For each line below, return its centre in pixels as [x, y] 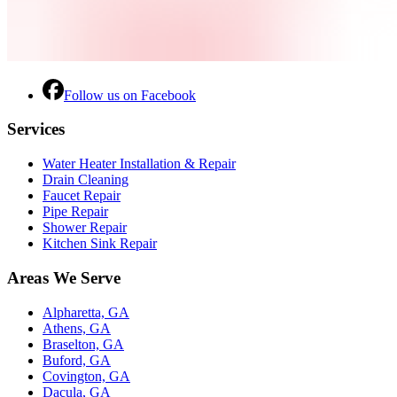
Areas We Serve [64, 277]
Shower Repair [85, 228]
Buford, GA [77, 360]
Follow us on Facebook [130, 95]
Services [36, 129]
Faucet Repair [82, 196]
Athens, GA [77, 328]
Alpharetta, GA [86, 312]
